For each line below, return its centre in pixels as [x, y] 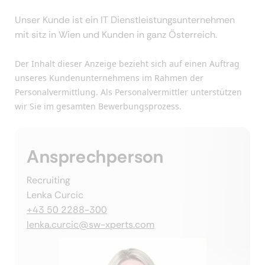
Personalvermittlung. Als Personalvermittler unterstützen [128, 92]
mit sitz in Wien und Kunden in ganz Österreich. [117, 35]
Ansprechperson [95, 157]
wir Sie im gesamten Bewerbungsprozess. [98, 106]
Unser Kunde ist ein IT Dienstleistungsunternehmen [125, 20]
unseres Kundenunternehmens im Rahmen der [109, 78]
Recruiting [48, 180]
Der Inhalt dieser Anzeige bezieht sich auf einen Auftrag [127, 64]
